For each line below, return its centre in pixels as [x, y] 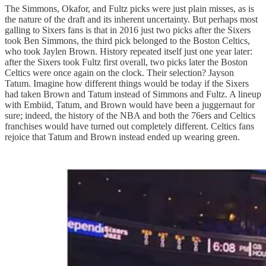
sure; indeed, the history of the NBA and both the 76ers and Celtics [130, 116]
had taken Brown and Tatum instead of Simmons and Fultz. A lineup [133, 94]
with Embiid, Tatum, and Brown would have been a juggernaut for [130, 105]
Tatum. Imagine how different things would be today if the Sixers [127, 84]
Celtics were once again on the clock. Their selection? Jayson [119, 73]
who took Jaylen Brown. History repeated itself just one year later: [129, 52]
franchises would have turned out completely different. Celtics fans [129, 126]
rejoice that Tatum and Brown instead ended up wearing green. [122, 137]
